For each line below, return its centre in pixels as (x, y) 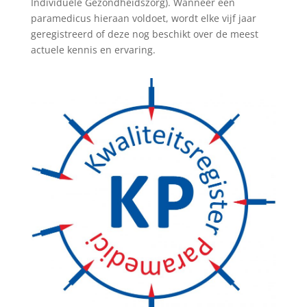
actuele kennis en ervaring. (93, 50)
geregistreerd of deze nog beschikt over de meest (144, 34)
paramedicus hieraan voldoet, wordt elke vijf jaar (143, 19)
